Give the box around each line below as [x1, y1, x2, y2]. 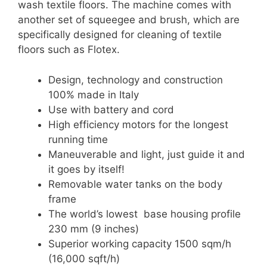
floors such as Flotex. [18, 44, 120, 55]
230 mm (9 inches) [48, 222, 139, 235]
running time [48, 133, 108, 145]
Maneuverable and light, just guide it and [48, 148, 245, 160]
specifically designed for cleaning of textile [18, 29, 222, 41]
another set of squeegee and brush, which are [18, 14, 240, 26]
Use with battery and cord [48, 103, 174, 116]
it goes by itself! [48, 163, 125, 175]
